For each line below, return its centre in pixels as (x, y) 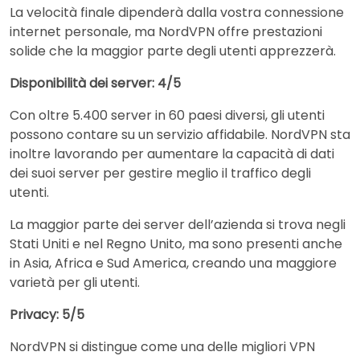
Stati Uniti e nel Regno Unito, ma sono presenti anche (176, 244)
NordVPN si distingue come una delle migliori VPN (162, 347)
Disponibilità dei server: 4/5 (95, 84)
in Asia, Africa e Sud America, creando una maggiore (173, 264)
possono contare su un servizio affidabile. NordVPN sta (180, 135)
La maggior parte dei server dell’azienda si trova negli (178, 225)
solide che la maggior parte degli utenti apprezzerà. (173, 51)
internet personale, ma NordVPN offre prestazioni (166, 32)
